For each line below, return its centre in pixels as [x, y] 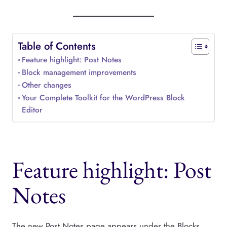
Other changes [47, 85]
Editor [32, 110]
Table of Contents [57, 46]
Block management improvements [79, 73]
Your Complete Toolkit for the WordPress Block [104, 98]
